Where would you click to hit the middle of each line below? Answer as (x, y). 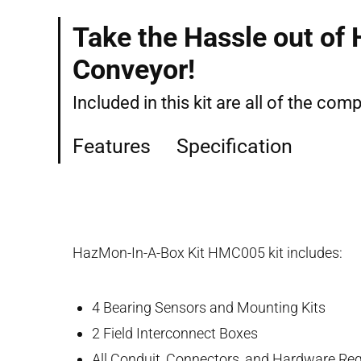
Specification (234, 146)
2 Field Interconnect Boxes (175, 333)
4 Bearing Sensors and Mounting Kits (209, 307)
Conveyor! (134, 69)
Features (112, 146)
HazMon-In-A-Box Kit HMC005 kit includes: (207, 252)
